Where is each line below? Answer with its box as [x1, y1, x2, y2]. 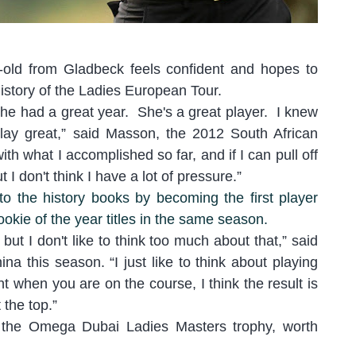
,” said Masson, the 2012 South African [57, 126, 319, 141]
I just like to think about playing [114, 254, 319, 270]
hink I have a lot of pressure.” [57, 168, 242, 184]
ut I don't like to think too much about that [11, 233, 279, 249]
